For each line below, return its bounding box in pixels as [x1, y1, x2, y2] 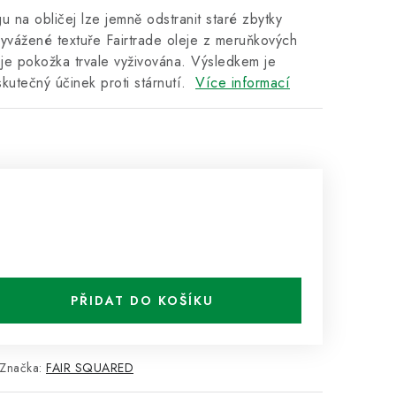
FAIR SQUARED [46, 359, 133, 377]
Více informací [195, 72, 290, 93]
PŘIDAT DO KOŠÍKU [71, 292, 214, 309]
